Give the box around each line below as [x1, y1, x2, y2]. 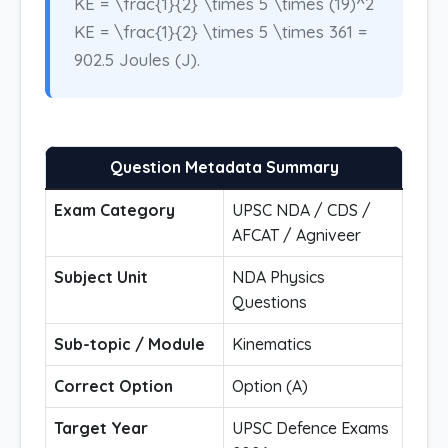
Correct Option [54, 376, 173, 396]
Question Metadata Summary [109, 157, 339, 177]
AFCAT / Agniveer [232, 225, 361, 245]
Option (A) [232, 376, 308, 396]
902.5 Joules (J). [74, 49, 200, 70]
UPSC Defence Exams [232, 418, 389, 438]
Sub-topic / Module [54, 334, 205, 354]
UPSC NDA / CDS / [232, 200, 371, 220]
